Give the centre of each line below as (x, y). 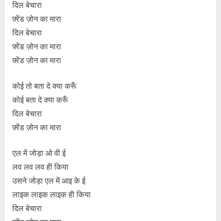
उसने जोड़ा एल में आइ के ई (49, 181)
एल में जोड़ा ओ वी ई (39, 153)
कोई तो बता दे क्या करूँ (44, 86)
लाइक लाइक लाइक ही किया (52, 195)
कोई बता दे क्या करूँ (40, 100)
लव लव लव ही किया (40, 167)
